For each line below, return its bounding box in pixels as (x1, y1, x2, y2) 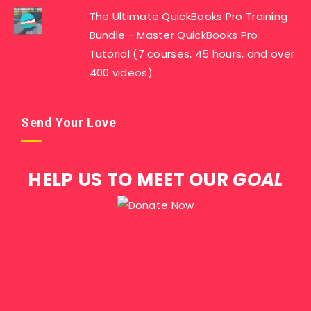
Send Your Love (21, 115, 117, 130)
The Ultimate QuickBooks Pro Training (89, 9, 288, 24)
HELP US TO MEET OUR (28, 167, 233, 192)
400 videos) (89, 65, 153, 80)
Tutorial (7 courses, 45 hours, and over (89, 47, 295, 61)
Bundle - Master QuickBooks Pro (89, 28, 258, 42)
